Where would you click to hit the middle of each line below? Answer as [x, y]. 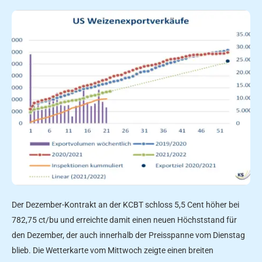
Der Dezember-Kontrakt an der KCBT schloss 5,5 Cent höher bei [125, 204]
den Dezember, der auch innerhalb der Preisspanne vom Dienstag [128, 235]
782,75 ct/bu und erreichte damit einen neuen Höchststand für [124, 220]
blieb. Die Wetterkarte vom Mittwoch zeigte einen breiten [113, 250]
